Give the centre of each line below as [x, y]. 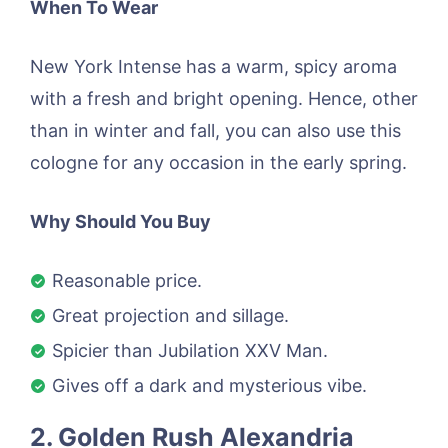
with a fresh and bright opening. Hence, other [224, 98]
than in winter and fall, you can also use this [215, 130]
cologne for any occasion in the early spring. [218, 162]
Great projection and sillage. [170, 315]
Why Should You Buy [120, 221]
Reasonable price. [127, 280]
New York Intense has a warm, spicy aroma [213, 66]
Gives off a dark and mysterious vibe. [209, 385]
